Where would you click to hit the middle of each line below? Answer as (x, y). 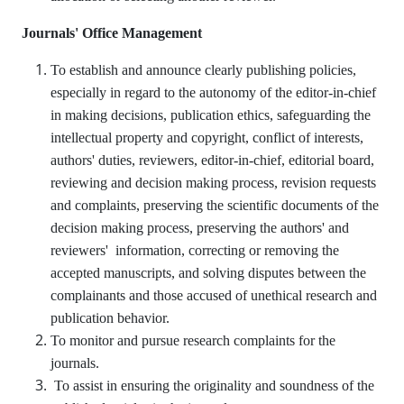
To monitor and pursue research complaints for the (193, 340)
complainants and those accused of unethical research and (214, 295)
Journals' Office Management (112, 33)
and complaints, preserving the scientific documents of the (215, 205)
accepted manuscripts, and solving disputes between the (208, 273)
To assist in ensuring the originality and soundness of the (212, 386)
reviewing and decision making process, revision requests (213, 183)
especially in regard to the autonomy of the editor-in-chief (213, 92)
